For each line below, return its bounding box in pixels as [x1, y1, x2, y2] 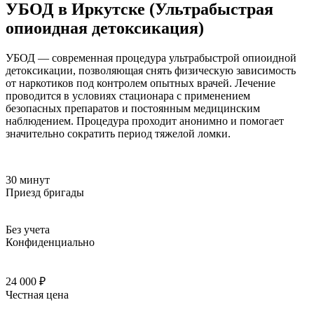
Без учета [6, 223, 50, 235]
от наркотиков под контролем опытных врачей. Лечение [6, 76, 275, 89]
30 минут [6, 173, 50, 186]
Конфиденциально [6, 235, 95, 248]
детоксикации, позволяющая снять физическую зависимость [6, 64, 296, 76]
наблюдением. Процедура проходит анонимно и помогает [6, 114, 284, 127]
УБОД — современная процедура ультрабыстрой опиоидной [6, 51, 296, 64]
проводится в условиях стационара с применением [6, 89, 250, 102]
